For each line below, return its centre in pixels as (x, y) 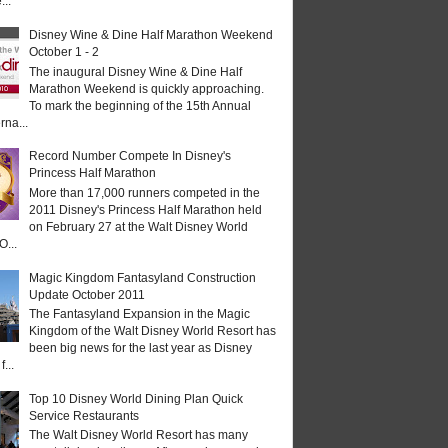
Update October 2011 (86, 294)
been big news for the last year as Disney (140, 347)
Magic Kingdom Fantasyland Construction (142, 277)
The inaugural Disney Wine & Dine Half (135, 71)
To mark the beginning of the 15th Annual (139, 105)
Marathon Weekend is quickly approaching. (147, 88)
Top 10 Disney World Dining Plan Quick (135, 398)
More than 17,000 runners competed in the (144, 192)
